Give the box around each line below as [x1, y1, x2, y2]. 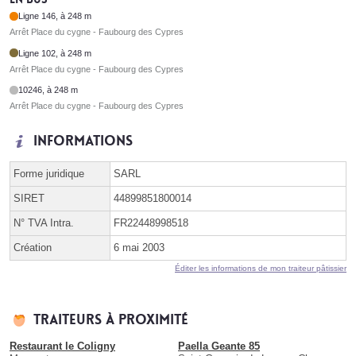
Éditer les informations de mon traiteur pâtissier [175, 264, 346, 273]
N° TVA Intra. [14, 217, 74, 230]
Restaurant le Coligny [10, 340, 115, 353]
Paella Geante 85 [178, 340, 260, 353]
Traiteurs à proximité [33, 311, 188, 330]
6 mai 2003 [114, 242, 164, 254]
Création [14, 242, 52, 254]
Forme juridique [14, 168, 84, 180]
